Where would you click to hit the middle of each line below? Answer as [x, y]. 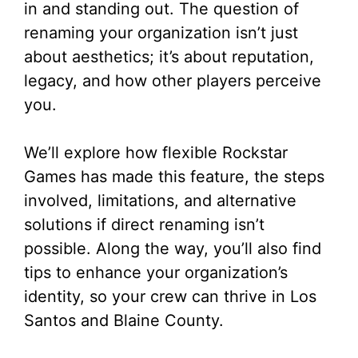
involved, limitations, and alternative [160, 201]
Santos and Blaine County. [124, 320]
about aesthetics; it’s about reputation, [169, 57]
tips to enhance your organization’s [156, 272]
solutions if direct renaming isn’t [144, 225]
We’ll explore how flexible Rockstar [156, 153]
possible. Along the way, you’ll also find [173, 249]
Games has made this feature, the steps [174, 177]
